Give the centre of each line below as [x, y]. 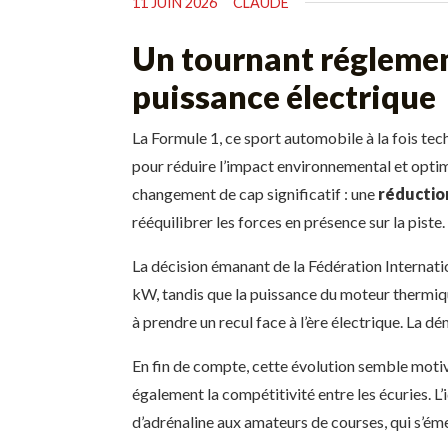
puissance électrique [284, 97]
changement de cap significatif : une [255, 194]
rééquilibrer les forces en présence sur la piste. [288, 222]
